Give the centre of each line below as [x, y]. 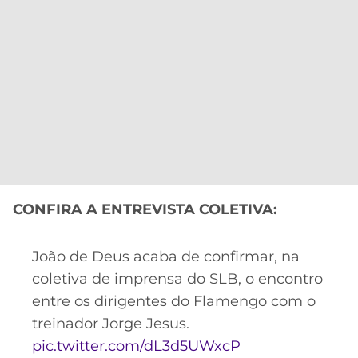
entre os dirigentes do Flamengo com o [174, 301]
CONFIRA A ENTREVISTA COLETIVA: [145, 210]
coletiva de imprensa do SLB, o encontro [177, 278]
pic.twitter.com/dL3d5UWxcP [136, 346]
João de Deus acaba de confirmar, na [166, 256]
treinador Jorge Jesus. [111, 323]
